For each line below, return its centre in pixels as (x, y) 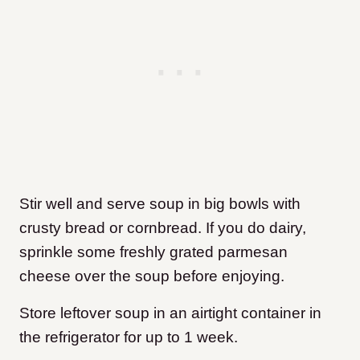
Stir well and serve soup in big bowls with (160, 203)
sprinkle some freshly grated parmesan (153, 252)
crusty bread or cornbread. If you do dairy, (163, 227)
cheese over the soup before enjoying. (152, 276)
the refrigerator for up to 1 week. (129, 337)
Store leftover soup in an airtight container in (170, 313)
